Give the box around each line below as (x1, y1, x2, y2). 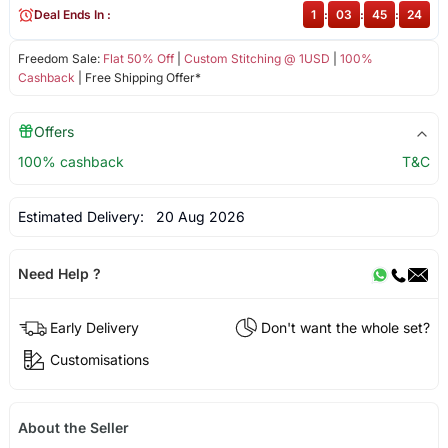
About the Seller (17, 418, 129, 436)
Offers (33, 123, 74, 141)
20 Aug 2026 (147, 208, 245, 226)
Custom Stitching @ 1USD (183, 51, 330, 67)
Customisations (49, 350, 149, 368)
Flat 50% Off (102, 51, 174, 67)
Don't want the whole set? (261, 318, 431, 336)
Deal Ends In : (33, 7, 111, 23)
